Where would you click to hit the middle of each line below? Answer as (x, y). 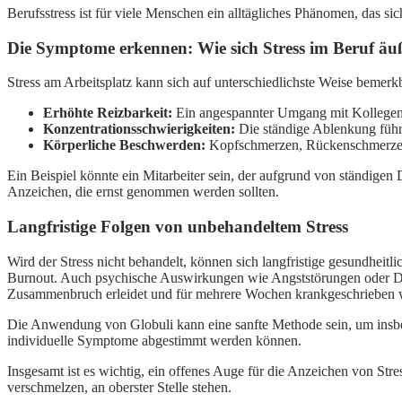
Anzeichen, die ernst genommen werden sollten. (143, 192)
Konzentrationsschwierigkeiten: (139, 129)
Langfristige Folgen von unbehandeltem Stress (178, 227)
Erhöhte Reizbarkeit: (108, 113)
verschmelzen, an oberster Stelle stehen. (119, 387)
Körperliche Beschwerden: (124, 145)
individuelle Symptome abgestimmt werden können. (154, 340)
